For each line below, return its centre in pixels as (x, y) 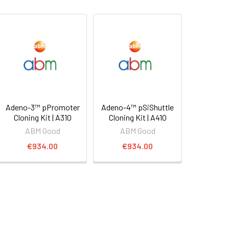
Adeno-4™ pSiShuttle (138, 107)
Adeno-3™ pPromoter (42, 107)
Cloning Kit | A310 (42, 117)
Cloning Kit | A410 (138, 117)
